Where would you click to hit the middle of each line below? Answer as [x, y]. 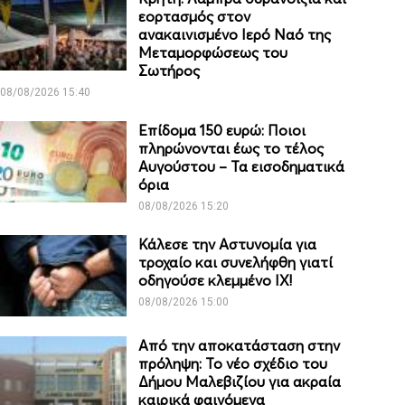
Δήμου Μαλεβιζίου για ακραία [240, 382]
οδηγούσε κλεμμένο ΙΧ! [216, 281]
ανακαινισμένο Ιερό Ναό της [235, 35]
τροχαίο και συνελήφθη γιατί [236, 263]
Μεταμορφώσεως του [213, 53]
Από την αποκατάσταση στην [240, 346]
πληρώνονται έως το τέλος [231, 149]
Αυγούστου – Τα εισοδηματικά [242, 167]
